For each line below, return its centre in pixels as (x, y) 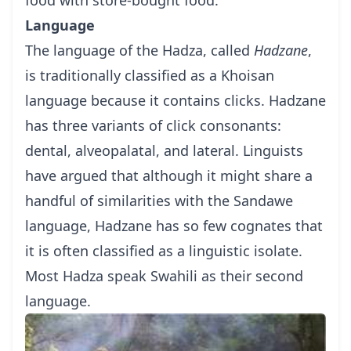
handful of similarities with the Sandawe (159, 200)
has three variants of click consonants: (153, 125)
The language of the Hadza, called (139, 50)
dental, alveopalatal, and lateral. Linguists (164, 150)
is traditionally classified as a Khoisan (150, 75)
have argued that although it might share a (169, 175)
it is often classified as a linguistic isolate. (164, 250)
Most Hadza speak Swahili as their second (164, 275)
